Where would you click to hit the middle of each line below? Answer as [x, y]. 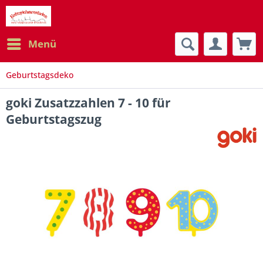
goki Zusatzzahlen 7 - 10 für [88, 103]
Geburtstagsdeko [40, 75]
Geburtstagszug [54, 119]
